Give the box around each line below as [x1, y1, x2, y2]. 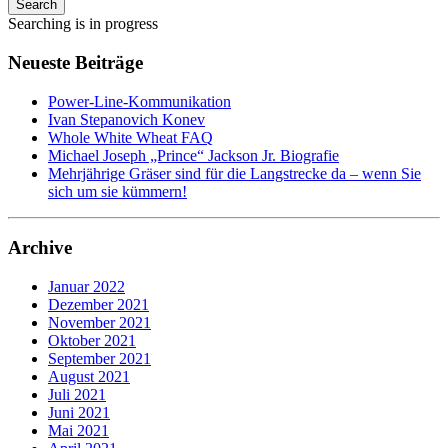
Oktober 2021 [48, 331, 136, 349]
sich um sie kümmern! [48, 182, 187, 200]
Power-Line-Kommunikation [48, 92, 231, 110]
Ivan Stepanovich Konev [48, 110, 205, 128]
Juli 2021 [48, 385, 106, 403]
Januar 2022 [48, 277, 125, 295]
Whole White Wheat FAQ [48, 128, 213, 146]
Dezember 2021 [48, 295, 149, 313]
